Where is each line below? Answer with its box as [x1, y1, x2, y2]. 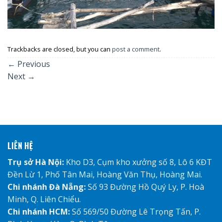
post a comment [112, 44, 160, 54]
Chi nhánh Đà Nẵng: [7, 181, 88, 193]
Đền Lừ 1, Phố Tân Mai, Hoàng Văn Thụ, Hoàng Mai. [7, 169, 202, 180]
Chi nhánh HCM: [7, 206, 72, 218]
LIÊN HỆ [7, 140, 33, 152]
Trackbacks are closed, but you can [7, 44, 112, 54]
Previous [15, 58, 50, 70]
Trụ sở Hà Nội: [7, 157, 64, 168]
